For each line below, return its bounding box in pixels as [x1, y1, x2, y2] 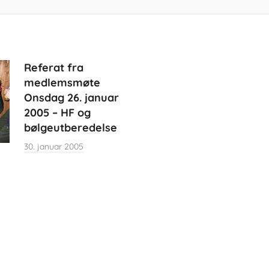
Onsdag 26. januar [24, 91, 119, 105]
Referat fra [24, 61, 84, 75]
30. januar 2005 [24, 141, 84, 153]
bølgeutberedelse [24, 121, 118, 135]
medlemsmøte [24, 76, 101, 90]
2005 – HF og [24, 106, 91, 120]
